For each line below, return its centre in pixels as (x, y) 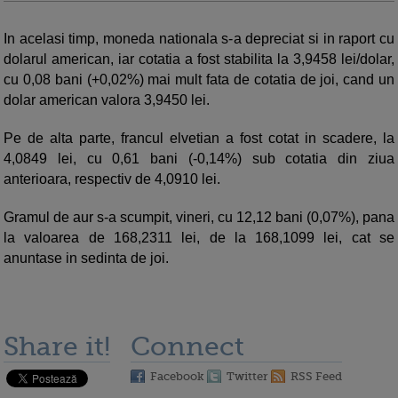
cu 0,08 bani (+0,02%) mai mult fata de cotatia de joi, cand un (199, 80)
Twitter (247, 377)
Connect (187, 347)
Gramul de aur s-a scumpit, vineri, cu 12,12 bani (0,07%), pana (199, 218)
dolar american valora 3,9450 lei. (107, 100)
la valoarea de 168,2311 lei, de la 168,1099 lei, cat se (199, 238)
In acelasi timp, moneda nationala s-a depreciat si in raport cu (199, 39)
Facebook (177, 377)
